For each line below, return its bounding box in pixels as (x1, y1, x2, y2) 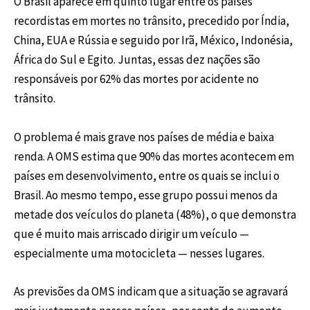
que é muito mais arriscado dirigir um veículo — (14, 226, 249, 241)
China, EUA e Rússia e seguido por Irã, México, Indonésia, (14, 33, 293, 48)
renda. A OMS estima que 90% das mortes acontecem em (14, 148, 294, 164)
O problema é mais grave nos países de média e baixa (14, 129, 274, 145)
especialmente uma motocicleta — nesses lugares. (14, 245, 264, 261)
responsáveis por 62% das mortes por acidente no (14, 71, 259, 87)
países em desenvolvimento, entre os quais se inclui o (14, 167, 280, 183)
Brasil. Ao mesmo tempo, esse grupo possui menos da (14, 187, 277, 203)
